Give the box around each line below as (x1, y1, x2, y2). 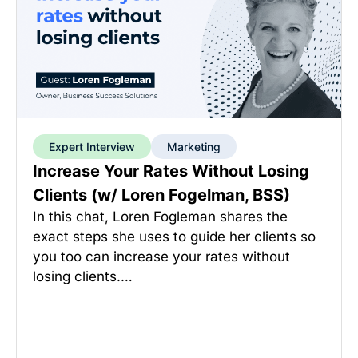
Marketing (167, 140, 221, 153)
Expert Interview (49, 140, 135, 153)
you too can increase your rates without (33, 249, 290, 265)
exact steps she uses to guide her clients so (33, 229, 316, 245)
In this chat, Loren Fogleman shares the (33, 209, 288, 225)
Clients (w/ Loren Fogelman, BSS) (33, 185, 290, 205)
